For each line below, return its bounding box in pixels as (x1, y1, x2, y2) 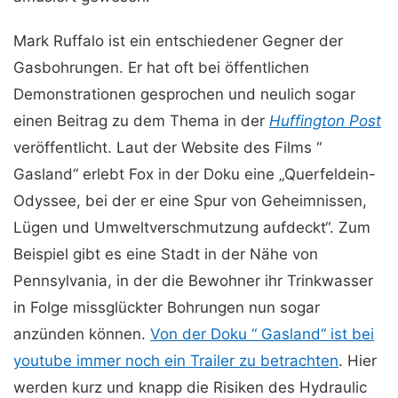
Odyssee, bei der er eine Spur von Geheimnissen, (13, 192, 367, 210)
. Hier (338, 352, 377, 370)
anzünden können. (13, 325, 150, 343)
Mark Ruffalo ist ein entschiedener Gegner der (13, 32, 343, 50)
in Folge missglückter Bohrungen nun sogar (13, 298, 320, 316)
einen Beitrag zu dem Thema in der (13, 112, 269, 130)
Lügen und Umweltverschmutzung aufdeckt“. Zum (13, 219, 370, 236)
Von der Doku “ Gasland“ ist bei (150, 325, 374, 343)
